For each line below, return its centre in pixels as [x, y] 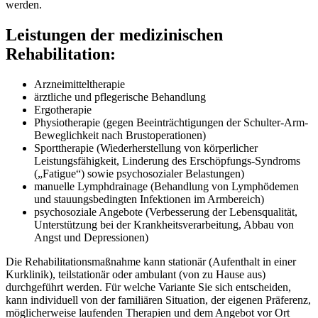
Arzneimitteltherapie [79, 84]
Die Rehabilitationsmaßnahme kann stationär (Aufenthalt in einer [151, 262]
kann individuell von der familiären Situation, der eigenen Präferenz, [158, 300]
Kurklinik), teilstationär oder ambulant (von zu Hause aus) [136, 275]
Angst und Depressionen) [91, 238]
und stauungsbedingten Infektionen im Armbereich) [149, 199]
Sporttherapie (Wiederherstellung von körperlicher [146, 148]
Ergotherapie [63, 110]
